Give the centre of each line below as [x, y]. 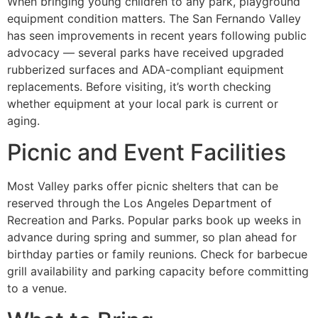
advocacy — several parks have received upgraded [146, 52]
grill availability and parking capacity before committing [158, 272]
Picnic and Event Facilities [147, 153]
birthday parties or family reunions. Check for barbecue [157, 254]
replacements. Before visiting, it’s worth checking [139, 86]
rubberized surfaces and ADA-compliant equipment [146, 69]
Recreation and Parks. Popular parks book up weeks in [154, 220]
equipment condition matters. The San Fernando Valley [154, 18]
